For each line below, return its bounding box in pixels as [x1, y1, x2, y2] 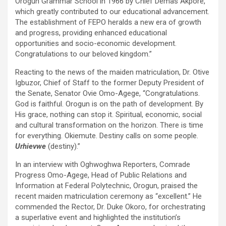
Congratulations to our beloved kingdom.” [15, 49, 152, 59]
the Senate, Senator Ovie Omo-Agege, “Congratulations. [15, 88, 200, 98]
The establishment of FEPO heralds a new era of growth [15, 17, 201, 27]
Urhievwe [15, 141, 46, 151]
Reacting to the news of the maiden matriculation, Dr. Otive [15, 67, 209, 77]
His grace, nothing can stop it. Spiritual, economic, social [15, 109, 202, 119]
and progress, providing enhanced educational [15, 28, 167, 37]
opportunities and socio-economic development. [15, 38, 177, 48]
